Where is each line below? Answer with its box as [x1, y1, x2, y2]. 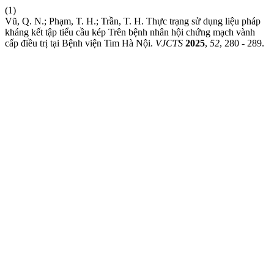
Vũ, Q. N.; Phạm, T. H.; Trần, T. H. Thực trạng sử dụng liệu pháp [5, 16, 261, 26]
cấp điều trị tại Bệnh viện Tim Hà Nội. [5, 38, 155, 48]
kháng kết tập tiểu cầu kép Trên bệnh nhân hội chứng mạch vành [5, 27, 255, 37]
